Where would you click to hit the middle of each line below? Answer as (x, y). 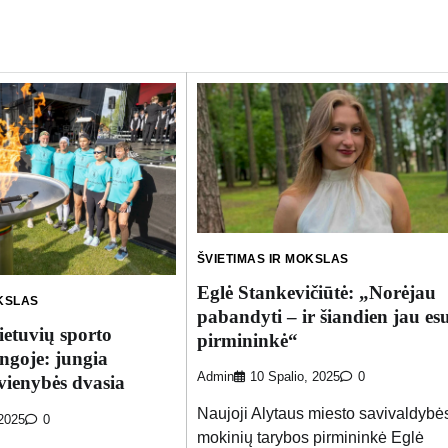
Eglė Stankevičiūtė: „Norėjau (316, 292)
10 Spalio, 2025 (294, 377)
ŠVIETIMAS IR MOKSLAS (272, 258)
